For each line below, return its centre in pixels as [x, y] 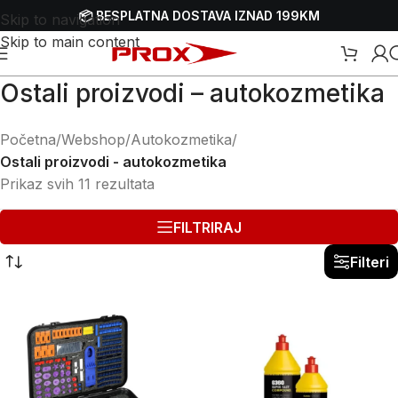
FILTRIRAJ [207, 227]
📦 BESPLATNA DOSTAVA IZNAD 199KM [199, 15]
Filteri [370, 262]
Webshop [93, 139]
